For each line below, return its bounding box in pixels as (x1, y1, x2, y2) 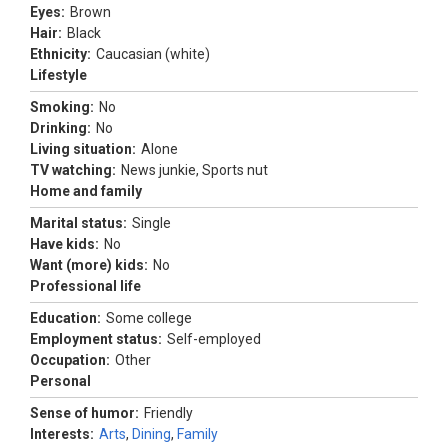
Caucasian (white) (96, 46, 210, 62)
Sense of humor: (30, 405, 139, 421)
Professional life (30, 278, 141, 294)
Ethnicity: (30, 46, 91, 62)
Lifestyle (30, 67, 87, 83)
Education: (30, 310, 101, 326)
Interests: (30, 426, 94, 442)
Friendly (144, 405, 193, 421)
